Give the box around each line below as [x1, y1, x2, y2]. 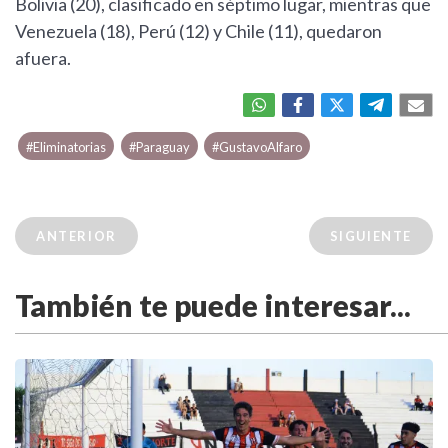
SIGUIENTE [329, 228, 412, 245]
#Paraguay [128, 139, 190, 156]
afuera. [15, 47, 71, 70]
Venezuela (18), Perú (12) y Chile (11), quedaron [15, 20, 382, 43]
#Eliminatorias [26, 139, 107, 156]
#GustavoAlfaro [211, 139, 302, 156]
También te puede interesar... [15, 287, 411, 324]
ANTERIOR [36, 228, 117, 245]
